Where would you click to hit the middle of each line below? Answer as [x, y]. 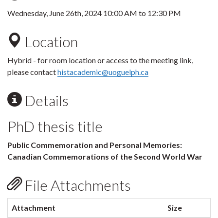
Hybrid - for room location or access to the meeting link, [100, 60]
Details [45, 100]
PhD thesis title [55, 126]
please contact [32, 72]
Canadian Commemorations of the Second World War [105, 156]
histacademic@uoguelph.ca [103, 72]
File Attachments [76, 185]
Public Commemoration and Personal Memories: [95, 145]
